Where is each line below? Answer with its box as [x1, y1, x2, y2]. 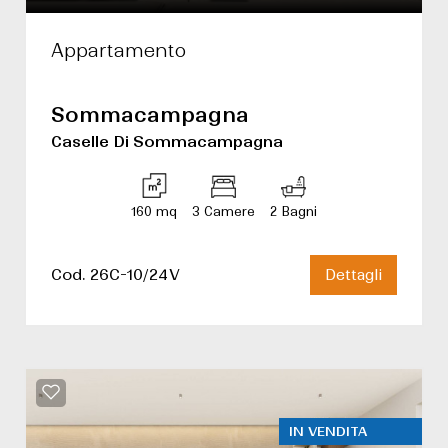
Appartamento [51, 39, 186, 62]
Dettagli [325, 266, 382, 284]
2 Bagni [270, 204, 317, 219]
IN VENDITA [289, 423, 367, 440]
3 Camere [192, 204, 255, 219]
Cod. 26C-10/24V [51, 265, 180, 284]
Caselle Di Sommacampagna [51, 132, 283, 151]
